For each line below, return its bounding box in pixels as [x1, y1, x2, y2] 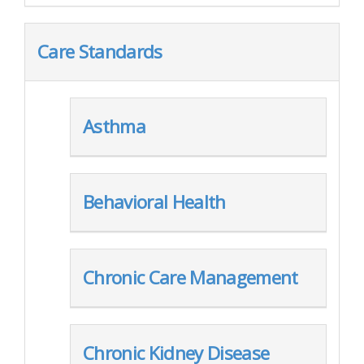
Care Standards [37, 39, 162, 64]
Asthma [83, 114, 145, 139]
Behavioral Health [83, 189, 226, 214]
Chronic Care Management [83, 265, 298, 290]
